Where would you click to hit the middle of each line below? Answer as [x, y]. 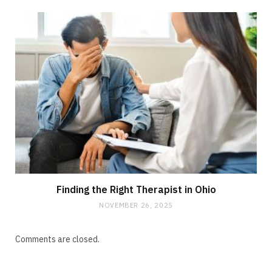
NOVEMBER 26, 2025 [136, 205]
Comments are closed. [57, 239]
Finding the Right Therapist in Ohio [136, 189]
